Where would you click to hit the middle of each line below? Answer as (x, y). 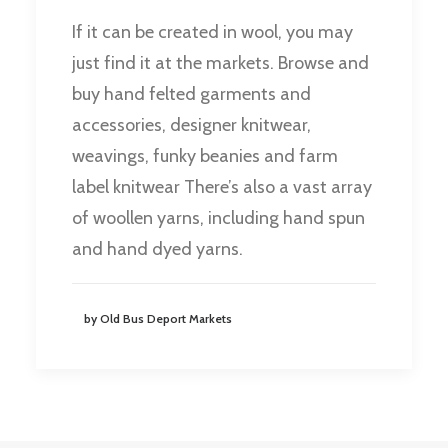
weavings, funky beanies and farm (205, 156)
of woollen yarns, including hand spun (218, 218)
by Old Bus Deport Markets (158, 319)
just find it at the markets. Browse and (220, 63)
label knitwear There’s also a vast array (222, 187)
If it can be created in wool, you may (212, 32)
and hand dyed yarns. (157, 249)
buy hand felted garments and (191, 94)
